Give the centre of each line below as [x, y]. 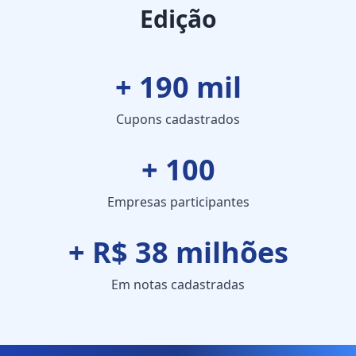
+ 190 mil [178, 87]
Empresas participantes [178, 201]
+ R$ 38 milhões [178, 252]
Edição [178, 18]
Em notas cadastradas [178, 284]
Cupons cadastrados [178, 119]
